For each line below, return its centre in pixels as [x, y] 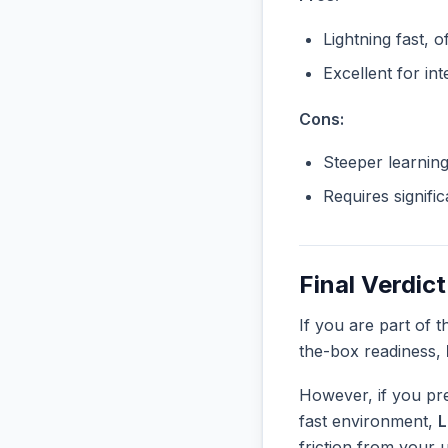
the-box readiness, [372, 351]
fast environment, [368, 420]
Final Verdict [372, 285]
